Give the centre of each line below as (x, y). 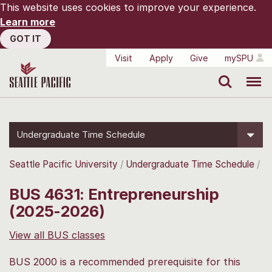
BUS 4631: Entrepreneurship (114, 194)
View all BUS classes (57, 235)
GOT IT (25, 39)
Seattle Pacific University (63, 164)
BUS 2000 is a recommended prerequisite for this (125, 261)
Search (223, 73)
